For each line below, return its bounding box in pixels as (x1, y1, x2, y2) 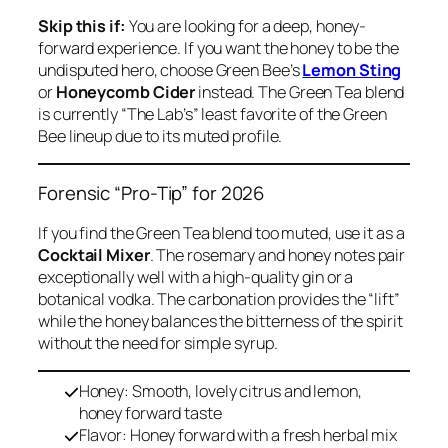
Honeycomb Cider (55, 80, 196, 103)
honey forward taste (78, 402, 222, 425)
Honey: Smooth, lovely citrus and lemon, (78, 380, 362, 403)
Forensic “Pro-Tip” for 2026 (38, 180, 265, 207)
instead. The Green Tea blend (195, 80, 405, 103)
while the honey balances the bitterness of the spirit (38, 309, 403, 332)
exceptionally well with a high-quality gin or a (38, 265, 354, 288)
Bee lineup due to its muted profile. (38, 124, 283, 147)
